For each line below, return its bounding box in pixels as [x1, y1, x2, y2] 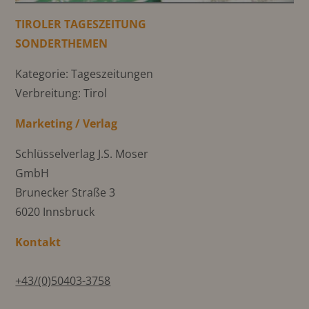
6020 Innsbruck [15, 204, 95, 220]
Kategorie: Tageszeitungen [15, 66, 154, 82]
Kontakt [15, 235, 61, 250]
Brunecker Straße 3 [15, 185, 116, 201]
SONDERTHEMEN [15, 36, 108, 52]
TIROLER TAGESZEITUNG [15, 17, 147, 32]
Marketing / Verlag [15, 116, 118, 132]
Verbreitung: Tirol [15, 86, 108, 101]
